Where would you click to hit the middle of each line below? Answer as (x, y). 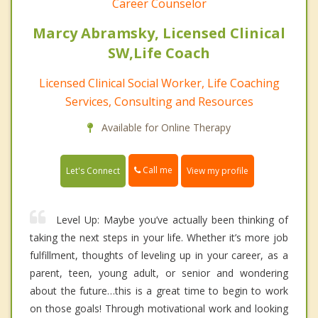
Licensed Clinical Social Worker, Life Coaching (159, 83)
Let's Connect (93, 170)
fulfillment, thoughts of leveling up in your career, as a (159, 255)
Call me (157, 170)
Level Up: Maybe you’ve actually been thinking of (172, 219)
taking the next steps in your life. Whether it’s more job (159, 237)
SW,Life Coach (159, 53)
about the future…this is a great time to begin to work (159, 290)
